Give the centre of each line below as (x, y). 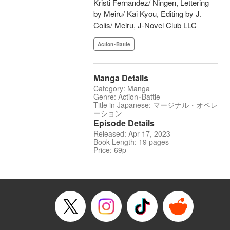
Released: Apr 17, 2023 (132, 134)
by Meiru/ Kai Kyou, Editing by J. (148, 14)
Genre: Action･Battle (127, 97)
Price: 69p (110, 150)
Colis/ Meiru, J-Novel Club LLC (145, 25)
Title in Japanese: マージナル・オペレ (156, 105)
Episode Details (124, 123)
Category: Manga (122, 89)
